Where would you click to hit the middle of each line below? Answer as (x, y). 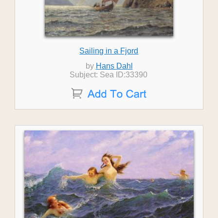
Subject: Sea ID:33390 (109, 75)
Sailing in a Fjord (109, 51)
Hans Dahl (114, 66)
